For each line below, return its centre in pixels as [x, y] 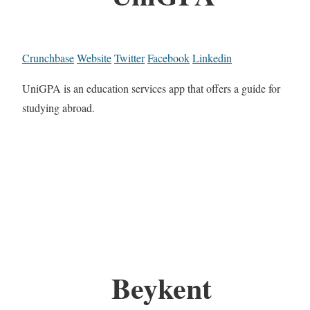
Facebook [168, 58]
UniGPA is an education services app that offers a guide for [151, 89]
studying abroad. [58, 108]
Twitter [129, 58]
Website [94, 58]
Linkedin [212, 58]
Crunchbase [48, 58]
